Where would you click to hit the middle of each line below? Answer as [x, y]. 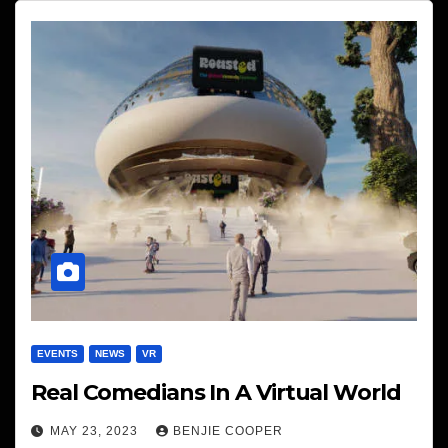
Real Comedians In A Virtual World [216, 393]
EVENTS [57, 354]
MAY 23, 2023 [96, 431]
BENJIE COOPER [228, 431]
